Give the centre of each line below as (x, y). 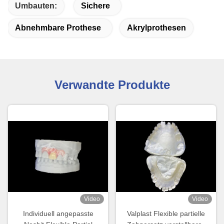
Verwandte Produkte (112, 85)
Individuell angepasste (58, 214)
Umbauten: (36, 6)
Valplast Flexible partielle (166, 214)
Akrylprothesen (156, 28)
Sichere (95, 6)
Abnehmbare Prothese (58, 28)
